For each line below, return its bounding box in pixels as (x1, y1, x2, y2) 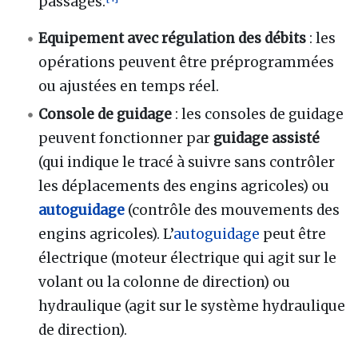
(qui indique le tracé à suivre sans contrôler (38, 153, 336, 172)
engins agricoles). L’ (38, 225, 174, 244)
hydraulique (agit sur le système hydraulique (38, 297, 346, 316)
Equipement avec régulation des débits (38, 30, 307, 48)
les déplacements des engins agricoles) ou (38, 177, 330, 196)
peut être (260, 225, 327, 244)
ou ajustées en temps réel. (38, 78, 220, 96)
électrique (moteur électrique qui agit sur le (38, 249, 337, 268)
